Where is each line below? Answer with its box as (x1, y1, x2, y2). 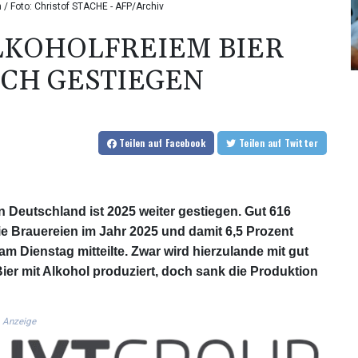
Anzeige (2, 316, 36, 328)
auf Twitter (284, 136, 318, 150)
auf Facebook (148, 136, 205, 150)
